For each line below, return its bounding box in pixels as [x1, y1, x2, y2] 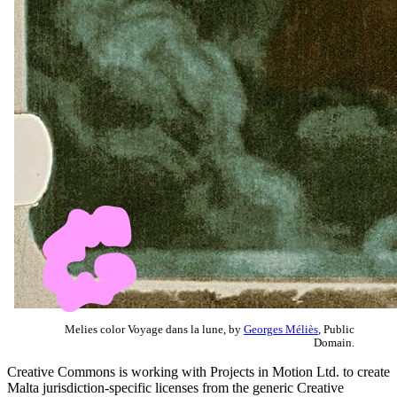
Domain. [314, 336, 354, 349]
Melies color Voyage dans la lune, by [65, 323, 244, 336]
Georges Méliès [244, 323, 318, 336]
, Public [318, 323, 354, 336]
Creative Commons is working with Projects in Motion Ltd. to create [7, 363, 390, 379]
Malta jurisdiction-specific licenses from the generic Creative [7, 379, 344, 395]
